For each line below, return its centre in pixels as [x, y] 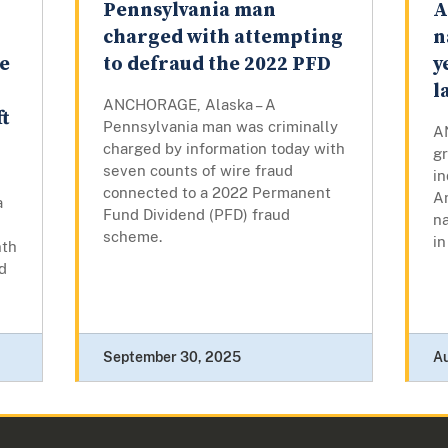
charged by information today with [223, 149]
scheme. [134, 237]
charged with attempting [222, 38]
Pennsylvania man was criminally [220, 127]
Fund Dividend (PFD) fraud [196, 215]
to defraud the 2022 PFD [216, 65]
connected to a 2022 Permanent [216, 193]
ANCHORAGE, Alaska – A [189, 105]
